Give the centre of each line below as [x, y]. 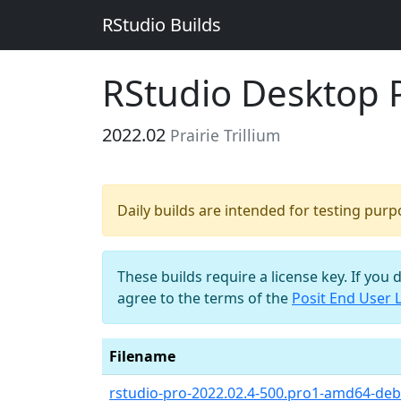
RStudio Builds [162, 25]
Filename [142, 356]
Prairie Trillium [225, 135]
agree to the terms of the [205, 298]
